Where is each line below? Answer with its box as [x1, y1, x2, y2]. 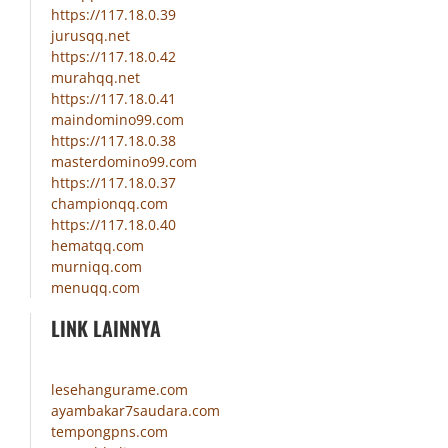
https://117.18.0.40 [51, 215, 176, 235]
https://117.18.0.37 [51, 173, 176, 193]
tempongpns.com [51, 422, 168, 442]
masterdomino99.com [51, 152, 197, 172]
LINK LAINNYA [51, 313, 161, 344]
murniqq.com [51, 257, 142, 277]
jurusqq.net [51, 26, 130, 46]
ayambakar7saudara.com [51, 401, 220, 421]
